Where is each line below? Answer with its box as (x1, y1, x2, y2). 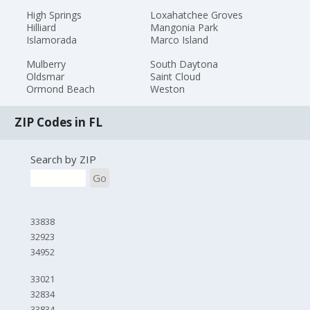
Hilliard (26, 21, 57, 35)
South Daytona (149, 57, 218, 71)
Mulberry (26, 57, 66, 71)
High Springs (26, 8, 82, 22)
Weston (149, 82, 185, 95)
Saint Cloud (149, 70, 201, 83)
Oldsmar (26, 70, 65, 83)
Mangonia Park (149, 21, 218, 35)
